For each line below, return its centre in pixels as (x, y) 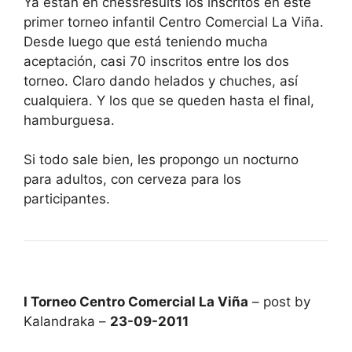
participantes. (67, 199)
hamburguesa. (69, 120)
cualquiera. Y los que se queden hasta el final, (169, 101)
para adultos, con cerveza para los (132, 179)
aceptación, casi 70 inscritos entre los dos (156, 61)
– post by (279, 302)
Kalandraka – (67, 321)
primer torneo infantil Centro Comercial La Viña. (174, 22)
